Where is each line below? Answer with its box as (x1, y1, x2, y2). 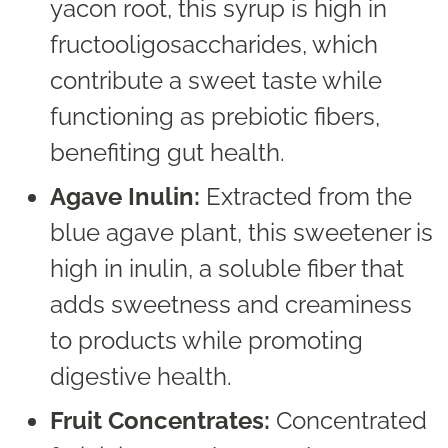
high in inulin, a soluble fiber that (50, 254, 404, 284)
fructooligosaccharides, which (50, 30, 378, 60)
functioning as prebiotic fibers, (50, 102, 380, 132)
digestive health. (50, 362, 232, 392)
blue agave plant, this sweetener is (50, 218, 433, 248)
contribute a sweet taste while (50, 66, 382, 96)
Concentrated (270, 406, 427, 436)
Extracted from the (200, 182, 412, 212)
